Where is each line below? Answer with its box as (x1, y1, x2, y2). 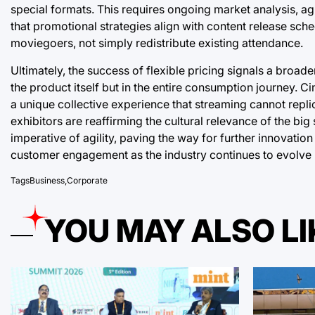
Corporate (67, 174, 108, 186)
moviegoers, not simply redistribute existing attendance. (11, 35, 303, 50)
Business (30, 174, 65, 186)
